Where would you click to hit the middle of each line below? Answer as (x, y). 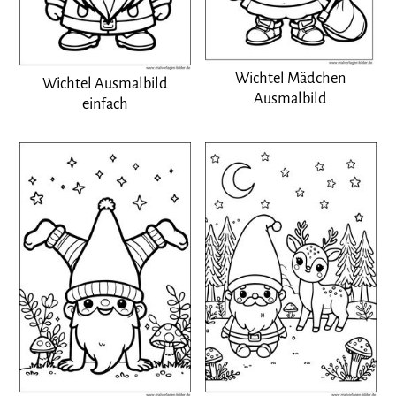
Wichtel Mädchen (291, 79)
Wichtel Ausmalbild (106, 84)
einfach (106, 104)
